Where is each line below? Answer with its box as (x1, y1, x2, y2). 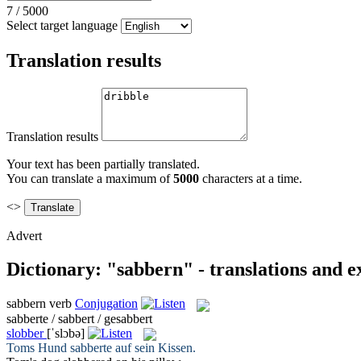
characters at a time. (199, 171, 302, 185)
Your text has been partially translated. (6, 156, 200, 171)
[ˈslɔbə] (47, 326, 85, 340)
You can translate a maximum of (6, 171, 173, 185)
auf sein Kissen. (112, 340, 196, 355)
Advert (6, 228, 42, 243)
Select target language (6, 18, 118, 32)
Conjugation (75, 297, 138, 311)
